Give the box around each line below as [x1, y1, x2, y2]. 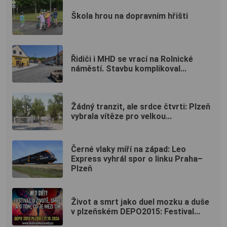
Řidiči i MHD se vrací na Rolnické [71, 54, 193, 64]
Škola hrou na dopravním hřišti [71, 11, 188, 21]
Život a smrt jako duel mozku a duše [71, 197, 209, 207]
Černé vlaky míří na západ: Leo [71, 144, 186, 155]
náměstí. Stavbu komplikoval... [71, 63, 186, 73]
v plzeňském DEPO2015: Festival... [71, 206, 200, 216]
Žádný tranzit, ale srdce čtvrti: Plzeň [71, 101, 210, 111]
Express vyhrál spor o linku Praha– [71, 154, 203, 164]
